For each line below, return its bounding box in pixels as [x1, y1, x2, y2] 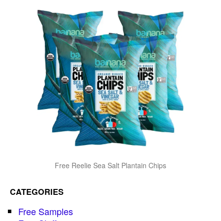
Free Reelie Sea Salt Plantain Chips [55, 160, 166, 170]
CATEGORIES [10, 186, 64, 198]
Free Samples [18, 205, 73, 218]
